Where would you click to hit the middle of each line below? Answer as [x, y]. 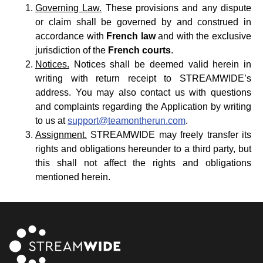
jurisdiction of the [72, 50]
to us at [51, 121]
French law [131, 36]
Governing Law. [69, 8]
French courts [139, 50]
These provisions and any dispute [177, 8]
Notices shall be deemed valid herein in [160, 64]
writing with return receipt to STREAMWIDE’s [143, 78]
